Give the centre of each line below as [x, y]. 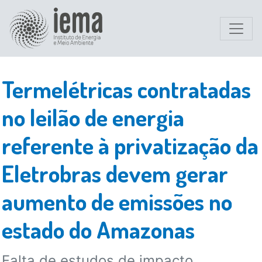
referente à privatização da [130, 145]
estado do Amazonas [98, 229]
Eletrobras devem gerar [115, 173]
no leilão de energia [93, 117]
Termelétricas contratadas [126, 89]
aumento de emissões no [117, 201]
